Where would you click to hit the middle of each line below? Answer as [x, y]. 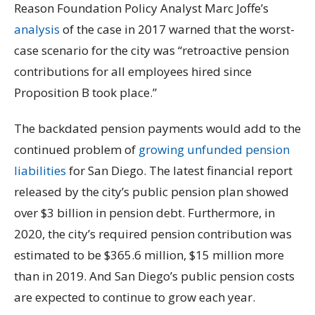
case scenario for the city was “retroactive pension [152, 50]
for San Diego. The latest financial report [179, 170]
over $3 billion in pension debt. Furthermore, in [144, 212]
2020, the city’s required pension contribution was [153, 233]
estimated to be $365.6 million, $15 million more [149, 255]
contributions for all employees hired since [133, 71]
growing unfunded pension [214, 149]
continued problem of [76, 149]
